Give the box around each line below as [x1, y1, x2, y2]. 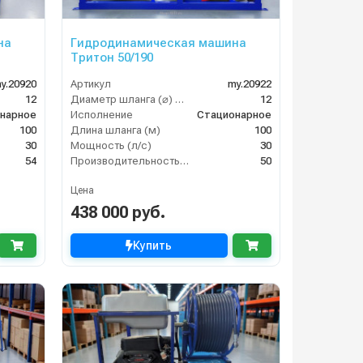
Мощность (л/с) [70, 139, 152, 152]
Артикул [70, 77, 111, 90]
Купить [133, 239, 173, 252]
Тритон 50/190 [70, 49, 153, 65]
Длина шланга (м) [70, 123, 160, 136]
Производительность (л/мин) [179, 154, 189, 167]
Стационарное [196, 108, 271, 121]
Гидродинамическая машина [70, 35, 246, 50]
